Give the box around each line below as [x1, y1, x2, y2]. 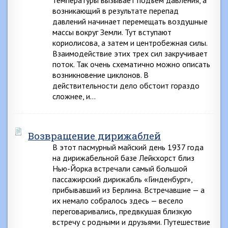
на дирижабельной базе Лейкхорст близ [52, 153, 194, 163]
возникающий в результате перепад [52, 6, 179, 16]
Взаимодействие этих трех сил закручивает [52, 48, 208, 59]
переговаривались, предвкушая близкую [52, 206, 192, 216]
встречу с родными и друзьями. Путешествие [52, 217, 210, 227]
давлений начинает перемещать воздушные [52, 16, 208, 26]
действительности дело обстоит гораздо [52, 80, 199, 91]
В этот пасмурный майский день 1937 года [52, 142, 204, 152]
